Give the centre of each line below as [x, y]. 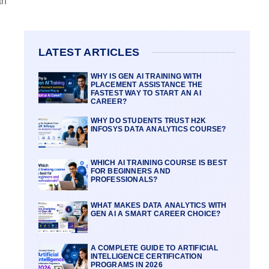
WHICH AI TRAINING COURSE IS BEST [159, 163]
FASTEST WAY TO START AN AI [146, 93]
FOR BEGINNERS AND [131, 171]
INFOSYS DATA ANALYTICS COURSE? [158, 129]
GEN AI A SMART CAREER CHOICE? [156, 213]
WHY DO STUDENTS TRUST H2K [148, 120]
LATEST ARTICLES [89, 52]
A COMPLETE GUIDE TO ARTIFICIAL [154, 248]
